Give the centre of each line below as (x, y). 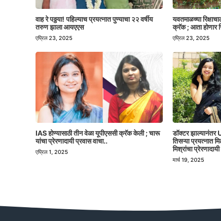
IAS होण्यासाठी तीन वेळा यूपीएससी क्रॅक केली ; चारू (98, 133)
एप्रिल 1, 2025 (52, 152)
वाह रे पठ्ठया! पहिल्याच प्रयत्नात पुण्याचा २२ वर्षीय (94, 19)
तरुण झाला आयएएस (60, 27)
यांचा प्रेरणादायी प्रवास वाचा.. (72, 141)
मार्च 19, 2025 (189, 160)
